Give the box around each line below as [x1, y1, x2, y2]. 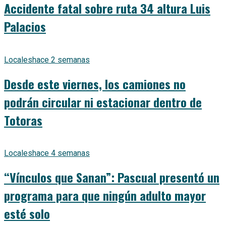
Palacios [4, 17, 46, 35]
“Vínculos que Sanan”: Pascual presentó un [4, 168, 219, 187]
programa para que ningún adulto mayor [4, 186, 206, 205]
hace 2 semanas [32, 54, 90, 65]
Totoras [4, 110, 42, 129]
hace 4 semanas [32, 148, 90, 158]
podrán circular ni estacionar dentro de [4, 92, 202, 111]
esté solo [4, 204, 50, 223]
